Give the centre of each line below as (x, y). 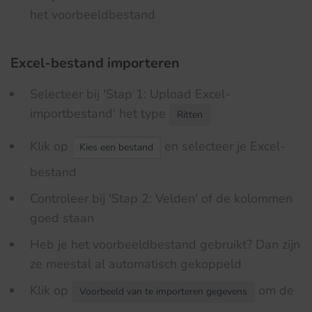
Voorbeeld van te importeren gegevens (163, 291)
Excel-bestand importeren (95, 63)
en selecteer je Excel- (223, 146)
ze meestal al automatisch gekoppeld (136, 264)
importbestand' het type (100, 114)
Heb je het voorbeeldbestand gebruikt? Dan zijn (165, 244)
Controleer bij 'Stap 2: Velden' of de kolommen (161, 198)
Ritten (190, 115)
